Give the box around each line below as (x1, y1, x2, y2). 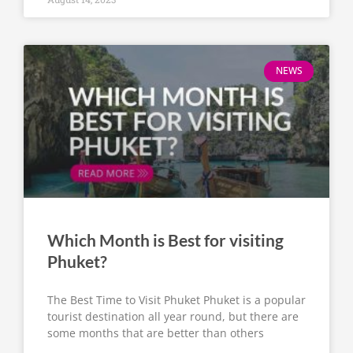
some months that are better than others (47, 325, 264, 341)
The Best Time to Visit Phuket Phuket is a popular (47, 292, 306, 308)
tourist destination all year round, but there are (47, 309, 299, 325)
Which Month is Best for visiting (47, 230, 284, 251)
